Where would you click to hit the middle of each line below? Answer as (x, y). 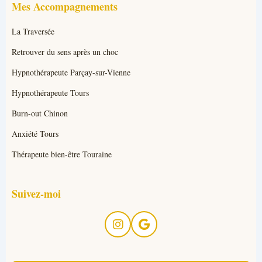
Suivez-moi (36, 194)
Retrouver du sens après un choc (65, 52)
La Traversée (33, 31)
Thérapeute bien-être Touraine (62, 154)
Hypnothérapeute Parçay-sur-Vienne (71, 72)
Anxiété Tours (35, 134)
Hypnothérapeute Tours (50, 93)
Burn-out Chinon (40, 113)
